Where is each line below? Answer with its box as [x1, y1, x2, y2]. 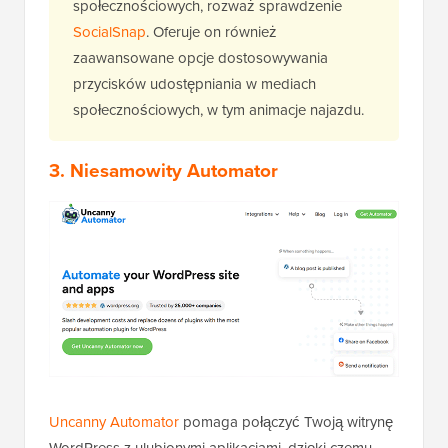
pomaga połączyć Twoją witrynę [179, 410, 393, 433]
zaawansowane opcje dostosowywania [73, 47, 328, 70]
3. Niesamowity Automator [49, 156, 278, 186]
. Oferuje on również [146, 21, 277, 44]
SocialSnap [73, 21, 146, 44]
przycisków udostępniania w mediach [73, 73, 316, 96]
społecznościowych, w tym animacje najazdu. [73, 99, 364, 122]
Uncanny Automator [49, 410, 179, 433]
